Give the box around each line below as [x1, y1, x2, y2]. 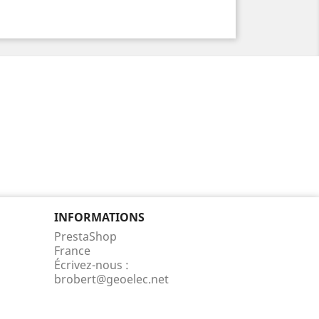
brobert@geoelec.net [54, 271, 169, 287]
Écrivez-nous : [54, 257, 129, 273]
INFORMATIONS [54, 209, 145, 225]
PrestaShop [54, 229, 117, 244]
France [54, 243, 90, 258]
